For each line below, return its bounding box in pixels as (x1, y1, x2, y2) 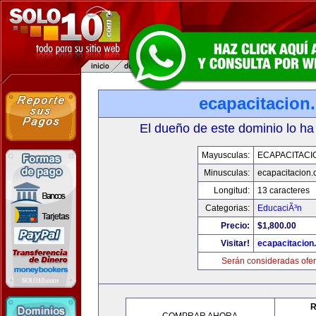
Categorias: (205, 203, 250, 213)
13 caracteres (257, 186, 310, 195)
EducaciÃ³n (257, 203, 302, 213)
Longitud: (214, 186, 250, 195)
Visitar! (221, 238, 250, 248)
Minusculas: (204, 168, 250, 178)
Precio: (221, 221, 250, 231)
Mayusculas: (202, 150, 250, 160)
